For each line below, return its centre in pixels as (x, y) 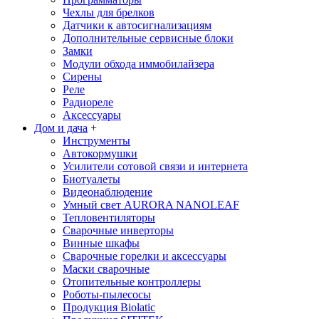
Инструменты (96, 140)
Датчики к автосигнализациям (137, 25)
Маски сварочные (106, 268)
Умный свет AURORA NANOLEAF (151, 204)
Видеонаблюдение (108, 192)
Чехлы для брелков (109, 12)
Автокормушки (100, 153)
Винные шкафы (101, 243)
